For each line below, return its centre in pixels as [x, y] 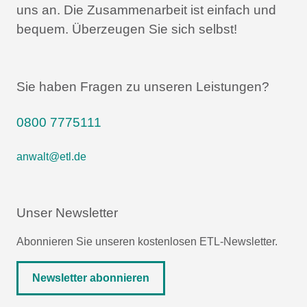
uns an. [38, 10]
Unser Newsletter [67, 212]
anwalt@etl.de [51, 156]
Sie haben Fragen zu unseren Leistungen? [143, 86]
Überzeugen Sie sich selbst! [153, 29]
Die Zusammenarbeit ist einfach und [168, 10]
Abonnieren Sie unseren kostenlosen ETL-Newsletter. [147, 241]
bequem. [42, 29]
